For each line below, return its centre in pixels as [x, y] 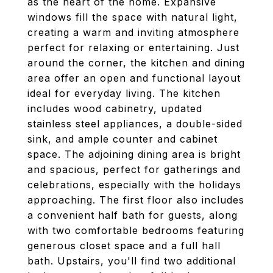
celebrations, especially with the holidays [134, 185]
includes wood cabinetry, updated [115, 108]
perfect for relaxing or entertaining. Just [133, 48]
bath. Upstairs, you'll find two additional [132, 261]
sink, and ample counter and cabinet [122, 139]
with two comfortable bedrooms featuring [136, 230]
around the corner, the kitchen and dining [136, 63]
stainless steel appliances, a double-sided [135, 124]
